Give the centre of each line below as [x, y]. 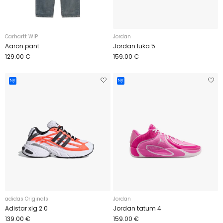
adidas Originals [27, 199]
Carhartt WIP [21, 36]
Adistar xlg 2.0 [26, 209]
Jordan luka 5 [134, 46]
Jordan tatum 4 [137, 209]
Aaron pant [22, 46]
